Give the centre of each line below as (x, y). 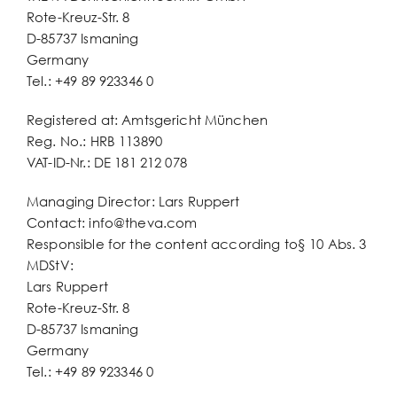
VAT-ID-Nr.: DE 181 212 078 (107, 162)
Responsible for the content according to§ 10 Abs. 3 (197, 244)
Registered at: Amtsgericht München (148, 120)
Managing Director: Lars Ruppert (133, 201)
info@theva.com (143, 222)
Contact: (58, 222)
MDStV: (50, 265)
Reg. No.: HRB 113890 (94, 141)
